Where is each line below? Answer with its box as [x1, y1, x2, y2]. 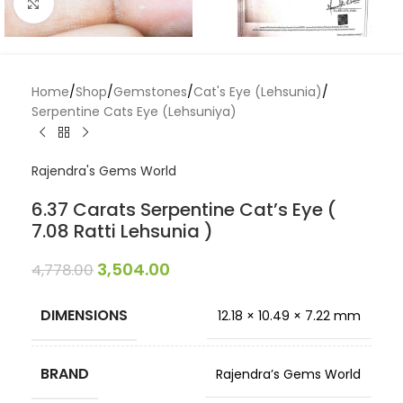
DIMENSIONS [40, 305, 128, 326]
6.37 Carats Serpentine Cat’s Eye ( [31, 197, 336, 222]
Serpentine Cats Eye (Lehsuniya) [31, 103, 237, 121]
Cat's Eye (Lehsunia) [193, 83, 322, 101]
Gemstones [113, 83, 187, 101]
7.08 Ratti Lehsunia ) [31, 219, 213, 244]
